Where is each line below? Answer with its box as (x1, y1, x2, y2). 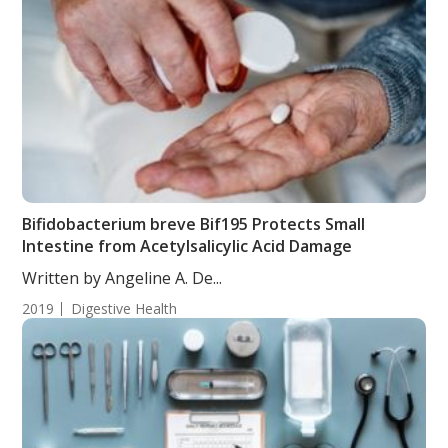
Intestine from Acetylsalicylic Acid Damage (22, 235, 353, 257)
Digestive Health (71, 299, 178, 318)
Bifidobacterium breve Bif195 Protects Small (22, 213, 366, 235)
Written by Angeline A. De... (22, 267, 223, 289)
